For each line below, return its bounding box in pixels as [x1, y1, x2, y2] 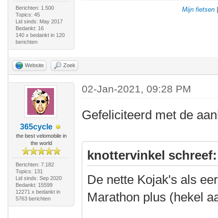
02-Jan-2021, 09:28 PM [82, 83, 192, 94]
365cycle [20, 123, 53, 131]
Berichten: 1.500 [15, 5, 54, 11]
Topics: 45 [15, 12, 40, 18]
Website [25, 62, 44, 68]
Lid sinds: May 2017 [15, 18, 63, 24]
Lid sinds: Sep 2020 [15, 175, 62, 181]
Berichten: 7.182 [15, 162, 54, 167]
